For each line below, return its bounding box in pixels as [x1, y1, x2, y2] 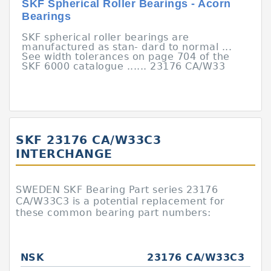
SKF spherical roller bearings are [22, 31, 189, 43]
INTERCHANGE [16, 147, 113, 161]
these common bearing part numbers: [16, 207, 211, 218]
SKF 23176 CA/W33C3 [16, 133, 161, 147]
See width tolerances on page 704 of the [22, 51, 230, 62]
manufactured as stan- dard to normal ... [22, 41, 232, 53]
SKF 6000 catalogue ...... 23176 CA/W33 [22, 60, 225, 72]
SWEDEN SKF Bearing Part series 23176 [16, 184, 218, 195]
